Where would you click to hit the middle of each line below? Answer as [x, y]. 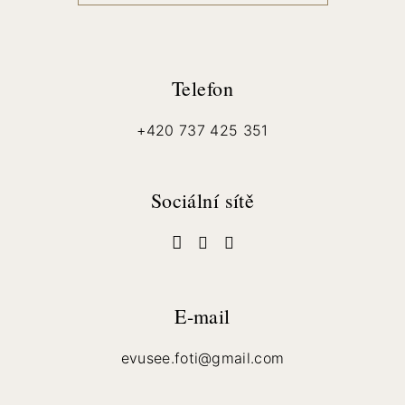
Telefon [202, 89]
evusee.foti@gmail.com [202, 358]
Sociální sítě [202, 201]
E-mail [202, 316]
